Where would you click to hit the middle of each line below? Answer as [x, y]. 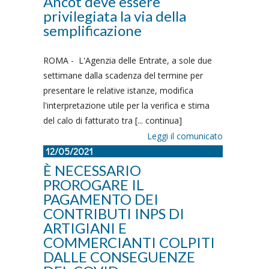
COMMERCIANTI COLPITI [129, 242]
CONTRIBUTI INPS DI [114, 213]
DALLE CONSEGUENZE [119, 257]
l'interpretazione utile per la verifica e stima [126, 105]
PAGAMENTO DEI [101, 199]
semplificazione [92, 30]
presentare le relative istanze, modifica [118, 90]
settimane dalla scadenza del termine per [123, 75]
